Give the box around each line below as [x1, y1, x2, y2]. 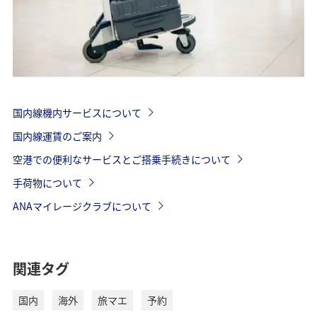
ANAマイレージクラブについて [12, 198, 151, 213]
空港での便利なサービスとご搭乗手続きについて [12, 151, 231, 166]
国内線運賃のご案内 [12, 128, 102, 143]
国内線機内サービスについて [12, 105, 142, 120]
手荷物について [12, 175, 82, 190]
